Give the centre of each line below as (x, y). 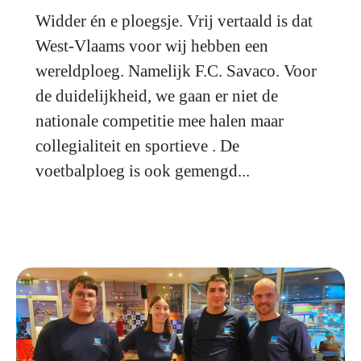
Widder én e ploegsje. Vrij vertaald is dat (174, 21)
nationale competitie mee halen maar (160, 121)
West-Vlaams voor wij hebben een (152, 46)
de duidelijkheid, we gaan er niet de (157, 96)
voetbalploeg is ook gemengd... (143, 171)
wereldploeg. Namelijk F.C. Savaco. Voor (176, 71)
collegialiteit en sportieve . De (137, 146)
